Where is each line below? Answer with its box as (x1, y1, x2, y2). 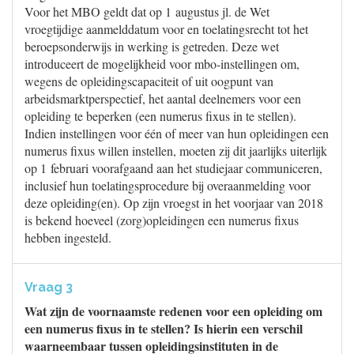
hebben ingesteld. (24, 229, 111, 246)
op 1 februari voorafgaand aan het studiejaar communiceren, (24, 160, 322, 176)
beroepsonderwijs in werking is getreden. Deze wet (24, 38, 279, 55)
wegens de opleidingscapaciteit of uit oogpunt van (24, 73, 273, 89)
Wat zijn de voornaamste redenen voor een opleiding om (24, 302, 322, 320)
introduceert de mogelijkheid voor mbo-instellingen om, (24, 55, 299, 72)
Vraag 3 (24, 280, 73, 295)
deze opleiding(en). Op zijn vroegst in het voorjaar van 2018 (24, 194, 323, 211)
